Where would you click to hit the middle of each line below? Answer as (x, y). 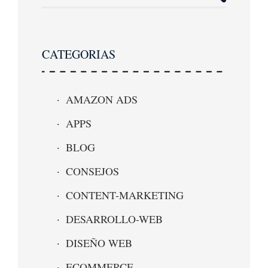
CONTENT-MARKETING (125, 195)
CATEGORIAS (79, 54)
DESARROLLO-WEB (114, 219)
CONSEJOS (92, 171)
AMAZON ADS (102, 99)
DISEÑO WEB (99, 243)
